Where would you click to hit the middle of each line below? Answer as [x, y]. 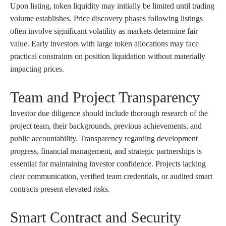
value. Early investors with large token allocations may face [104, 43]
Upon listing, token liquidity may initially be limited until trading [112, 6]
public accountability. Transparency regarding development [104, 138]
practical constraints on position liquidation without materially [108, 56]
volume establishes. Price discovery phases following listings [106, 18]
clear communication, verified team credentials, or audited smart [111, 176]
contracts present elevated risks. [60, 189]
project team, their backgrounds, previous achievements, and [106, 126]
